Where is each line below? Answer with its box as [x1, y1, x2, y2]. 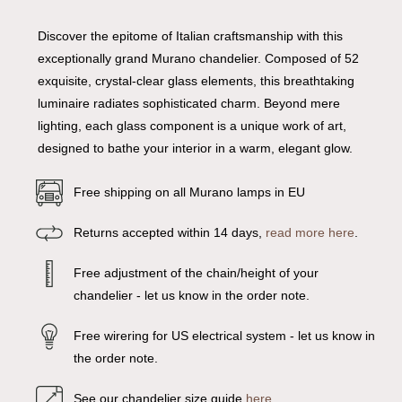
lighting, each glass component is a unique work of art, [37, 118, 346, 134]
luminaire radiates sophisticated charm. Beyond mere [37, 96, 340, 111]
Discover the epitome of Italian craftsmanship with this [37, 29, 343, 44]
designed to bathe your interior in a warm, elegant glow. [37, 141, 353, 156]
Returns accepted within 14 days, [73, 225, 266, 240]
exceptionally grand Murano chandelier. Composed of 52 [37, 51, 359, 66]
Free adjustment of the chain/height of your [73, 266, 319, 281]
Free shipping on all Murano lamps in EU [73, 185, 305, 200]
